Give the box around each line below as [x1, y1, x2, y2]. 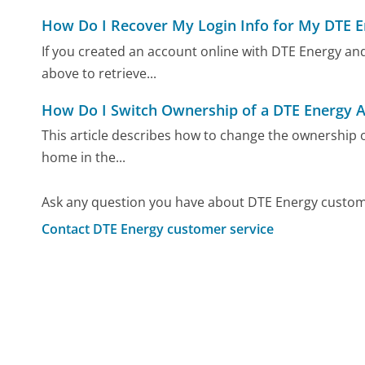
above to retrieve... [42, 64, 157, 82]
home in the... [42, 148, 126, 167]
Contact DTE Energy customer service [42, 219, 275, 238]
